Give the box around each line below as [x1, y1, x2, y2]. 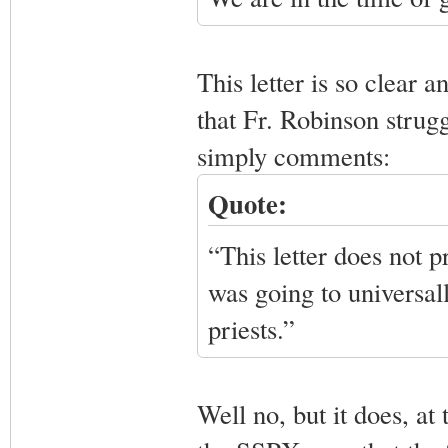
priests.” [207, 311, 295, 346]
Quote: [207, 184, 287, 223]
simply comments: [196, 138, 390, 173]
